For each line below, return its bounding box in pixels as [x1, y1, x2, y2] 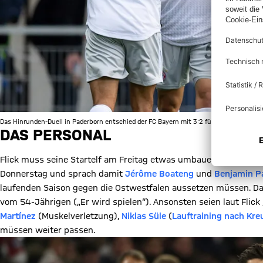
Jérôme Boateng [125, 169, 194, 178]
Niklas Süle [122, 211, 166, 221]
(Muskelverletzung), [36, 211, 122, 221]
